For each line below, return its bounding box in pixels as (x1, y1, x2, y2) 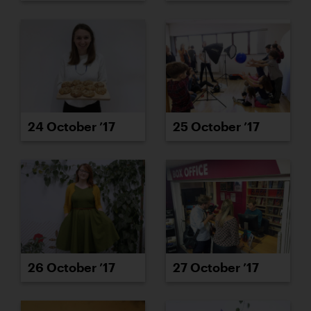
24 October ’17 (28, 119, 115, 135)
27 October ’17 (173, 259, 259, 275)
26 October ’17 (28, 259, 115, 275)
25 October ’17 (173, 119, 260, 135)
